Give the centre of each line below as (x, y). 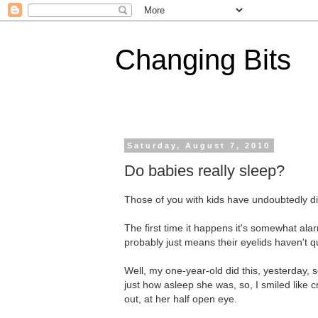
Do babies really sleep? (204, 170)
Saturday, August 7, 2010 (199, 146)
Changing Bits (203, 60)
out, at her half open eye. (181, 299)
